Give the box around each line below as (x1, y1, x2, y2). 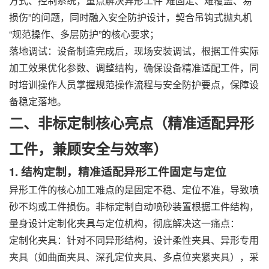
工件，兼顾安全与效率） (9, 138, 168, 159)
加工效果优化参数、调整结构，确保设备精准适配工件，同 (9, 61, 259, 74)
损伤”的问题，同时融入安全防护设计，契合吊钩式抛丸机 (9, 10, 252, 24)
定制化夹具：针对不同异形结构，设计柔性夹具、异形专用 (9, 233, 259, 247)
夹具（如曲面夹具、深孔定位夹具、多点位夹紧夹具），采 (9, 250, 259, 264)
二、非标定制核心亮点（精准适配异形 (9, 112, 254, 133)
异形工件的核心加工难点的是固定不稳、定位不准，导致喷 (9, 183, 259, 196)
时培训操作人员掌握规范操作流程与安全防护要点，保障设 (9, 77, 259, 91)
